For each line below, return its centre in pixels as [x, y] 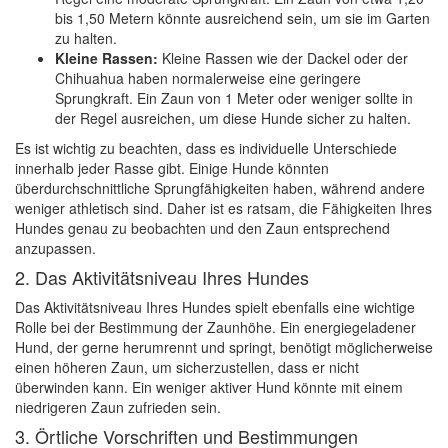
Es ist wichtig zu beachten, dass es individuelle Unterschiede [206, 148]
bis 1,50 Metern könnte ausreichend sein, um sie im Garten [242, 18]
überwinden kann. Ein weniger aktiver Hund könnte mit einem [209, 387]
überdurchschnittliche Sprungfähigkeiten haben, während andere [220, 188]
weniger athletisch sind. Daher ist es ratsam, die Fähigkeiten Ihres [223, 208]
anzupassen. [55, 248]
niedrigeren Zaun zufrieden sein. [118, 407]
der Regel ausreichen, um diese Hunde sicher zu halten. [233, 118]
